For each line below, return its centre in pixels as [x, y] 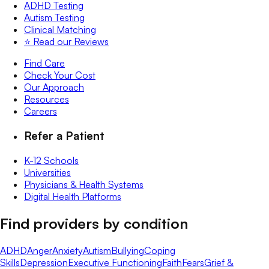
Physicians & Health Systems [84, 184]
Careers [41, 111]
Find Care [44, 63]
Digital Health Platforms [73, 196]
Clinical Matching [60, 30]
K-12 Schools [51, 160]
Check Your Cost [60, 75]
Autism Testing [54, 18]
